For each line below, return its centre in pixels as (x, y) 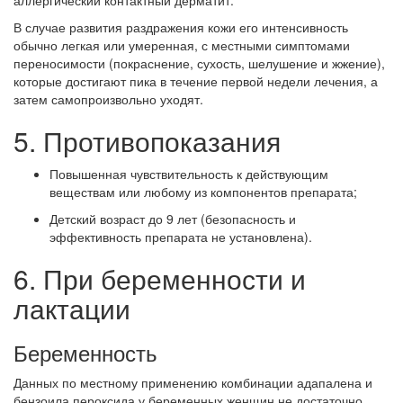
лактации (72, 309)
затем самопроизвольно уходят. (108, 99)
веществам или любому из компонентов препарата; (203, 192)
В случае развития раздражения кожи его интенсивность (181, 27)
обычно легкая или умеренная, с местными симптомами (182, 45)
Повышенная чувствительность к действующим (189, 174)
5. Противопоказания (147, 141)
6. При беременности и (160, 279)
